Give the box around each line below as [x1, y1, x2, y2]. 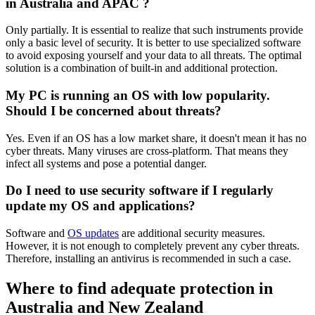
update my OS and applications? [6, 198, 195, 214]
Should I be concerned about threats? [6, 103, 221, 119]
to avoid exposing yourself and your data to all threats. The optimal [6, 49, 302, 62]
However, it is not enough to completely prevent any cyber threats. [6, 240, 300, 252]
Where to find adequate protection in [6, 279, 273, 298]
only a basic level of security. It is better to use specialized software [6, 37, 301, 49]
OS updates [67, 227, 119, 240]
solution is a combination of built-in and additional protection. [6, 62, 278, 75]
